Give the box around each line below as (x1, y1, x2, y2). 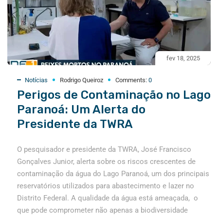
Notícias (25, 76, 48, 84)
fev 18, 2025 (166, 54, 200, 62)
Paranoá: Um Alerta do (17, 102, 145, 116)
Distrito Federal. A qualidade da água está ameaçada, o (17, 193, 198, 202)
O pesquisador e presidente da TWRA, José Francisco (17, 145, 191, 154)
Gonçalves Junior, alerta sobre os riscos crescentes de (17, 157, 196, 166)
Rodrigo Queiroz (60, 76, 103, 84)
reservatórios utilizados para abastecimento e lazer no (17, 181, 194, 190)
